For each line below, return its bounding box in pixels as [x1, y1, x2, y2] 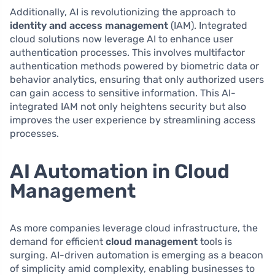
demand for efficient [10, 236, 106, 248]
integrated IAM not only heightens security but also [10, 101, 246, 113]
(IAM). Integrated [168, 20, 247, 32]
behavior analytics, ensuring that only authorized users [10, 74, 264, 86]
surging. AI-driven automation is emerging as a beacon [10, 249, 263, 261]
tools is [198, 236, 232, 248]
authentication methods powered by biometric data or [10, 60, 259, 72]
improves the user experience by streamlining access [10, 114, 255, 126]
